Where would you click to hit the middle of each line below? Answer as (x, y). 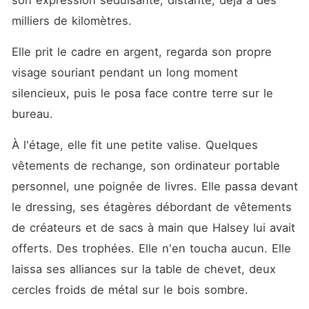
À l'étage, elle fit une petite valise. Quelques (134, 145)
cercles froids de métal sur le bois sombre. (130, 290)
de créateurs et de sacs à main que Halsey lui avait (153, 228)
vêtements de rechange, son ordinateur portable (146, 166)
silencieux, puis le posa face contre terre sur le (142, 93)
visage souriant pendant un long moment (124, 72)
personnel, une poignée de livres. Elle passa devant (154, 186)
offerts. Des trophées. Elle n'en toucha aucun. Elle (151, 248)
